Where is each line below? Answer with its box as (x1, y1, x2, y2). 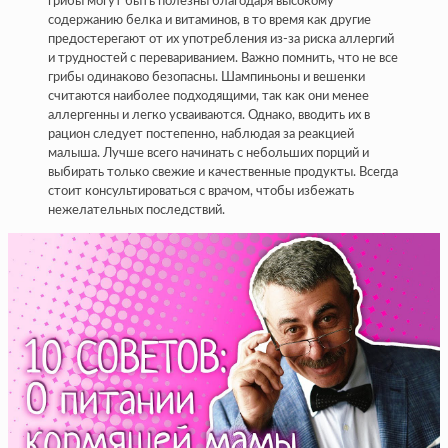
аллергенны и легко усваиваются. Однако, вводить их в (48, 108, 370, 122)
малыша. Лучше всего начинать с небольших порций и (48, 146, 369, 160)
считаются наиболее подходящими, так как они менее (48, 89, 369, 103)
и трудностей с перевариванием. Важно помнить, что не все (48, 51, 398, 65)
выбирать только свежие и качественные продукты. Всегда (48, 165, 398, 179)
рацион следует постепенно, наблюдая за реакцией (48, 127, 354, 141)
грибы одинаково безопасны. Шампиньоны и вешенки (48, 70, 365, 84)
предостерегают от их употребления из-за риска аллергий (48, 32, 394, 46)
